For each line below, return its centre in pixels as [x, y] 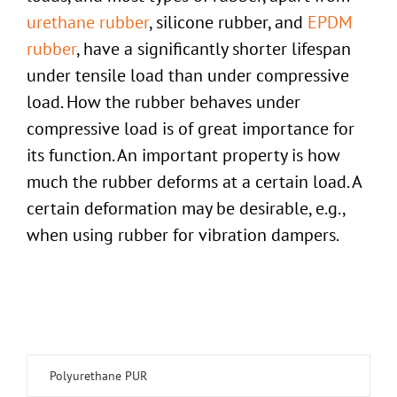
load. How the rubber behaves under [163, 102]
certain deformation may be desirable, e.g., [185, 209]
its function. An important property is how [183, 156]
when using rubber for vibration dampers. [183, 235]
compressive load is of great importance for [190, 129]
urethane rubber [87, 23]
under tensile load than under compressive [187, 76]
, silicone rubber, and [228, 23]
